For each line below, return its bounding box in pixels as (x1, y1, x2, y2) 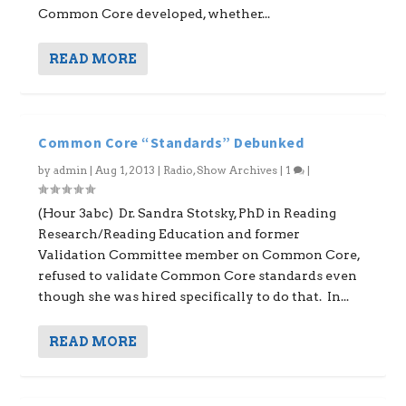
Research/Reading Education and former (38, 226, 301, 241)
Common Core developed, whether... (38, 5, 271, 21)
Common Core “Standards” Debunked (38, 132, 304, 151)
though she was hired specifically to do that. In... (38, 288, 350, 304)
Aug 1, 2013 (95, 162, 156, 177)
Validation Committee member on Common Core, (38, 246, 361, 262)
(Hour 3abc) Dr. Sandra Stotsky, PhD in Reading (38, 205, 337, 220)
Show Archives (197, 162, 278, 177)
